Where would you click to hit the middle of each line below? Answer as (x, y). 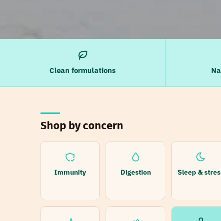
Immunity (70, 172)
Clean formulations (83, 70)
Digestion (135, 172)
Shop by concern (82, 126)
